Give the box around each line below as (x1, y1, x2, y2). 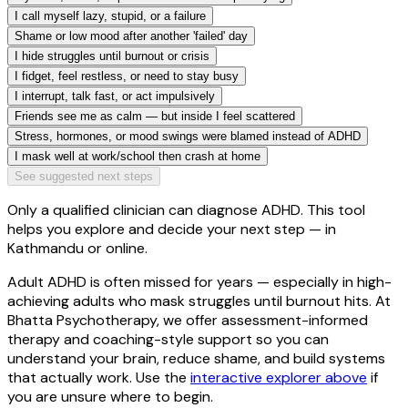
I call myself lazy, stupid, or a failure (15, 8, 206, 23)
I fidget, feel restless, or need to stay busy (15, 68, 239, 83)
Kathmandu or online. (7, 238, 148, 258)
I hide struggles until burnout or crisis (15, 48, 209, 63)
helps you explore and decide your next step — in (7, 219, 336, 239)
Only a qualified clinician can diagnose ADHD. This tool (7, 199, 365, 219)
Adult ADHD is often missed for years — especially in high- (7, 271, 392, 291)
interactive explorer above (190, 367, 367, 387)
